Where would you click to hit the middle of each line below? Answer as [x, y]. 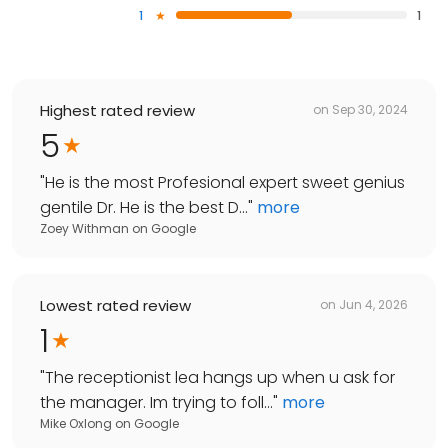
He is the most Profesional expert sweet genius [225, 182]
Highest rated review [117, 110]
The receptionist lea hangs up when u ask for [220, 377]
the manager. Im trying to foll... [156, 402]
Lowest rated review [115, 305]
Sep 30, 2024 [370, 110]
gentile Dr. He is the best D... [144, 207]
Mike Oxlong [76, 423]
